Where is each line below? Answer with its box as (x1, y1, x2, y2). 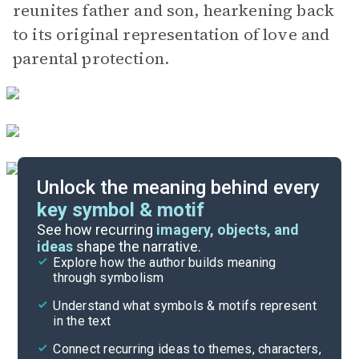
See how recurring (37, 221, 157, 238)
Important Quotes (115, 217, 225, 232)
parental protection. (13, 47, 169, 70)
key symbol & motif (37, 199, 205, 221)
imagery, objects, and (156, 221, 300, 238)
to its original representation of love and (13, 23, 330, 46)
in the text (53, 313, 111, 329)
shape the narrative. (76, 238, 202, 255)
